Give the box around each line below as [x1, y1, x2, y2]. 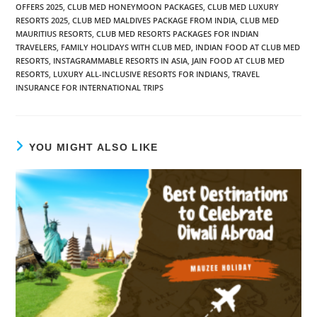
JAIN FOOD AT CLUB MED [192, 54, 285, 66]
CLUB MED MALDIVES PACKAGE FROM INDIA [72, 14, 236, 25]
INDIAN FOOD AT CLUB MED [195, 41, 301, 52]
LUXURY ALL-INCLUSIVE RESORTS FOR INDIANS [53, 68, 229, 79]
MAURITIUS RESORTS [16, 28, 93, 39]
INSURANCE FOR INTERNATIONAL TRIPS [16, 81, 164, 93]
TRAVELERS [16, 41, 57, 52]
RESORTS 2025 [16, 14, 69, 25]
